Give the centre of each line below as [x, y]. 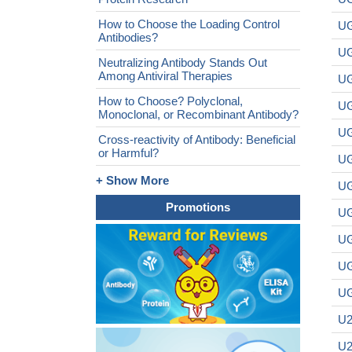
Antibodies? [128, 37]
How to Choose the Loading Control [189, 24]
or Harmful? [128, 153]
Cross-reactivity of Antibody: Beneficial [197, 139]
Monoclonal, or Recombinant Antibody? [198, 114]
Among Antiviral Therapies [165, 76]
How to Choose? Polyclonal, [170, 101]
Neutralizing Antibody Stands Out [183, 62]
